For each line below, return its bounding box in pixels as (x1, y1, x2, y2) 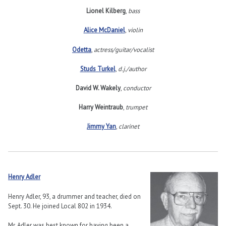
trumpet (126, 103, 147, 112)
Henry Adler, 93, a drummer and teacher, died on (8, 192, 141, 201)
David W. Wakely (75, 84, 121, 93)
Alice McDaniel (83, 26, 125, 35)
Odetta (72, 45, 91, 54)
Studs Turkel (80, 64, 116, 73)
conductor (123, 84, 151, 93)
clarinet (119, 122, 139, 131)
